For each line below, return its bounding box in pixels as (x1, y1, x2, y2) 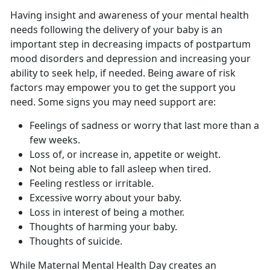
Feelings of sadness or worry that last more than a (30, 118, 259, 132)
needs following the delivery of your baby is (10, 22, 211, 36)
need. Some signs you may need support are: (10, 95, 218, 108)
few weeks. (30, 133, 80, 146)
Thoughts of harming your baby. (30, 219, 177, 233)
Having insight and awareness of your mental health (10, 8, 249, 22)
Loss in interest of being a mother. (30, 205, 184, 219)
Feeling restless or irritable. (30, 176, 156, 190)
